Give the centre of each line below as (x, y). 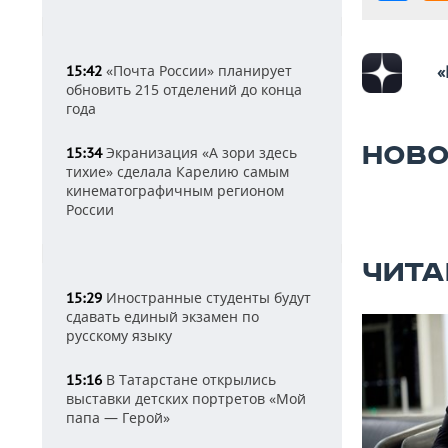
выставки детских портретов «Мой (186, 398)
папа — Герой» (118, 417)
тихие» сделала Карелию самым (177, 171)
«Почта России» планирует (197, 70)
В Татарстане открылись (189, 379)
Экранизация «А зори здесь (199, 152)
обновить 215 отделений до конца (184, 89)
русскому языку (119, 335)
